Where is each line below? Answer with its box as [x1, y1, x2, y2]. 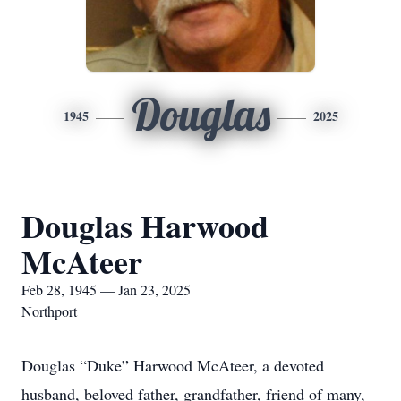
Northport [21, 302, 77, 320]
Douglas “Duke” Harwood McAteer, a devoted [21, 354, 324, 376]
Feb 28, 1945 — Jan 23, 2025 [21, 280, 191, 299]
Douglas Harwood [21, 202, 269, 249]
